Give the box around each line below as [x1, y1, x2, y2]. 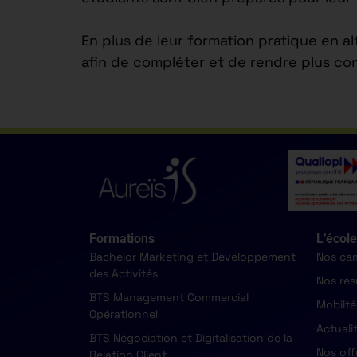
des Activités [89, 265, 158, 280]
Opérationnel [89, 306, 158, 321]
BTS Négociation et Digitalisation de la [89, 330, 292, 345]
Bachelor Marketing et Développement [89, 249, 296, 264]
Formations [89, 230, 155, 246]
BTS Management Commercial [89, 289, 249, 304]
